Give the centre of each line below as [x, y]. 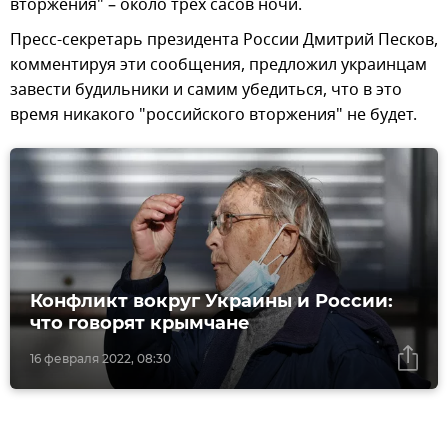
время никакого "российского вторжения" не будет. [213, 115]
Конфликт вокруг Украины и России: [211, 300]
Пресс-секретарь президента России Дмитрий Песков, [224, 40]
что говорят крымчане [140, 322]
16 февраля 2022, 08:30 [100, 358]
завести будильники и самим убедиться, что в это [206, 90]
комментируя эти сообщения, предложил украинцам [218, 65]
